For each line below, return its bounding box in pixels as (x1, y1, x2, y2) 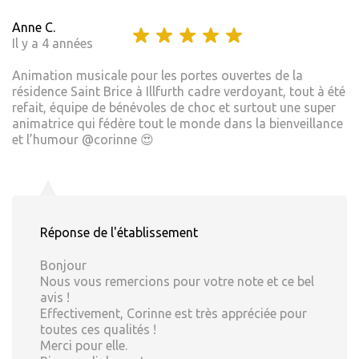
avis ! (40, 290, 70, 305)
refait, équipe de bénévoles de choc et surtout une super (12, 100, 336, 115)
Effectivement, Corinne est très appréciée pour (40, 306, 307, 321)
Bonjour (40, 258, 87, 273)
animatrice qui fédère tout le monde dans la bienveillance (12, 116, 343, 131)
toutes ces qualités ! (40, 322, 156, 337)
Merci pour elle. (40, 338, 127, 353)
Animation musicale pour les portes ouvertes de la (12, 68, 303, 83)
